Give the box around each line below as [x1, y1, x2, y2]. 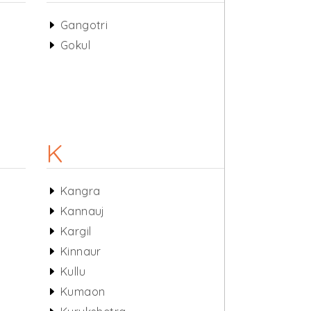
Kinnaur [60, 244, 101, 258]
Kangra [60, 184, 101, 198]
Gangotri [60, 18, 108, 32]
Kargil [60, 224, 92, 238]
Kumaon [60, 285, 106, 299]
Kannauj [60, 204, 105, 218]
